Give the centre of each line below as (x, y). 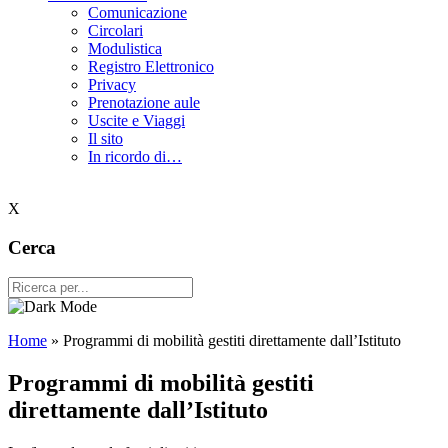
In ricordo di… (135, 156)
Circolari (115, 30)
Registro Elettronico (151, 66)
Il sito (105, 138)
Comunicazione (137, 12)
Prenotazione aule (144, 102)
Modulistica (125, 48)
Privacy (112, 84)
